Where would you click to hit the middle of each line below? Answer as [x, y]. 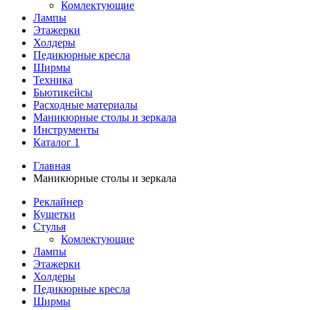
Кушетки [54, 214]
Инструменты [66, 130]
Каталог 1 [56, 142]
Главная [52, 166]
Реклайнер [58, 202]
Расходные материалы [85, 105]
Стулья [49, 227]
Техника [53, 80]
